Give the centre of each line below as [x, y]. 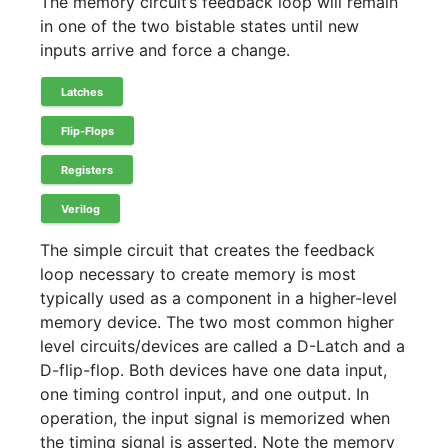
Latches [82, 91]
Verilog [80, 208]
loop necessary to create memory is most [198, 274]
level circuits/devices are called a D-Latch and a [222, 346]
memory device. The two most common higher [217, 322]
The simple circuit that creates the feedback [207, 250]
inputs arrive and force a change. [165, 50]
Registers [87, 169]
